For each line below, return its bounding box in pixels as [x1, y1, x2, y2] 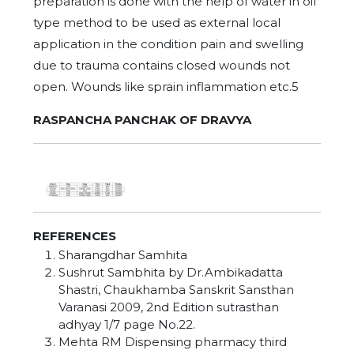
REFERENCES [33, 228, 116, 243]
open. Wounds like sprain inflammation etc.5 [33, 78, 299, 94]
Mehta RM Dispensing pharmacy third [58, 333, 287, 349]
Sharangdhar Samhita [58, 247, 187, 262]
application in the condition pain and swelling [33, 36, 303, 51]
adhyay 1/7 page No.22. [58, 316, 195, 332]
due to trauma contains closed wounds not [33, 57, 290, 73]
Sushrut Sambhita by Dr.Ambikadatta [58, 264, 283, 280]
